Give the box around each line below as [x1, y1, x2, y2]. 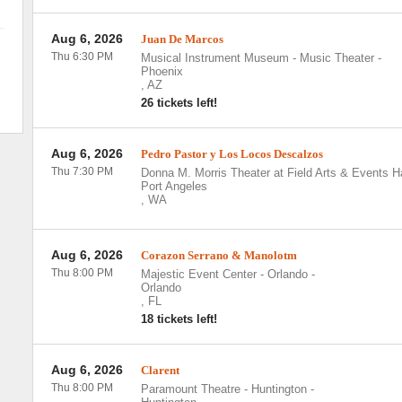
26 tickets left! [140, 96, 217, 109]
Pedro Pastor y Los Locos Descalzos [140, 147, 323, 161]
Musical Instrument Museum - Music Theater [140, 51, 374, 65]
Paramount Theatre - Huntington [140, 382, 307, 396]
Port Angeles [140, 179, 207, 193]
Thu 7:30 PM [50, 165, 113, 178]
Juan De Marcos [140, 32, 223, 46]
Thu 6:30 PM [50, 50, 113, 63]
